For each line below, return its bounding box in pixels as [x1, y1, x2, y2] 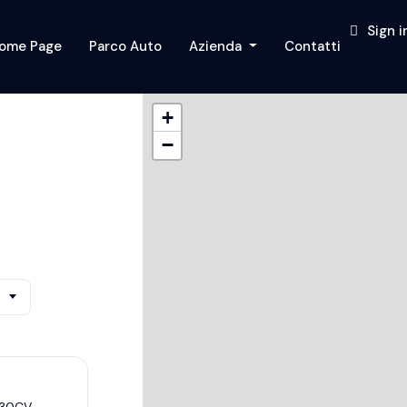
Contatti [284, 37, 341, 55]
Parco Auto [89, 37, 163, 55]
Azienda [189, 37, 246, 55]
